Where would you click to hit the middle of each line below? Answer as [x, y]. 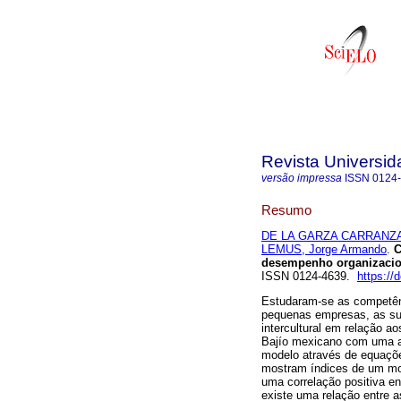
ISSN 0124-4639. [309, 277]
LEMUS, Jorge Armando [324, 250]
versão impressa [302, 178]
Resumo [286, 209]
